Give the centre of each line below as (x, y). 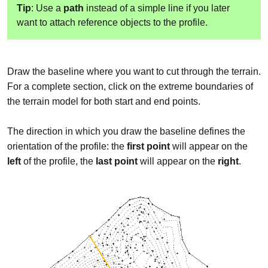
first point (148, 146)
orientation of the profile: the (67, 146)
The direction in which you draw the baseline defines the (126, 131)
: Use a (47, 8)
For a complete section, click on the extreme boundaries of (130, 86)
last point (117, 161)
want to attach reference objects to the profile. (112, 22)
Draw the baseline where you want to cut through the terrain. (134, 71)
